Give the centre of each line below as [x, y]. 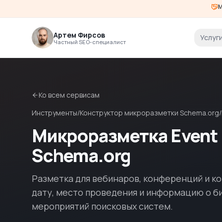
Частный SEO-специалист [90, 42]
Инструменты [55, 113]
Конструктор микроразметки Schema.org [149, 113]
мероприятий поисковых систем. [102, 206]
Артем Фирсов [79, 35]
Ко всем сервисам [69, 95]
